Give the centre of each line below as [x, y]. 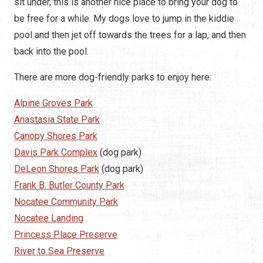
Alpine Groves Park [53, 103]
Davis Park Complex [56, 153]
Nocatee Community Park [66, 202]
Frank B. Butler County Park [69, 186]
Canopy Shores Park [56, 136]
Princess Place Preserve [66, 235]
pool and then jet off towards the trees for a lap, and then [130, 35]
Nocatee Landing [49, 218]
